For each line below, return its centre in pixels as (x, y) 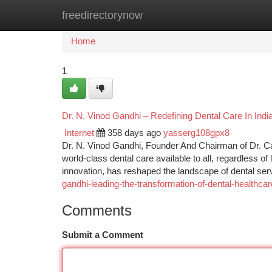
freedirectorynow (102, 15)
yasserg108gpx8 (196, 133)
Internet (79, 133)
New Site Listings (157, 15)
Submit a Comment (103, 235)
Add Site (226, 15)
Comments (97, 210)
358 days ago (134, 133)
